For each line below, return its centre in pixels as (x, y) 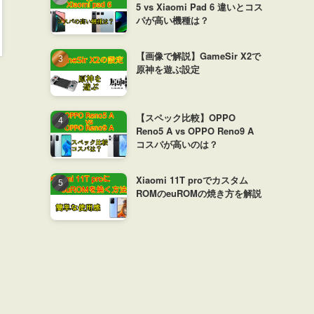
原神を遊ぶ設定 (168, 69)
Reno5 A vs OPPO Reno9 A (194, 131)
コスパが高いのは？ (177, 144)
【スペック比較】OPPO (185, 118)
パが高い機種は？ (172, 20)
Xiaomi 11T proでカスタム (192, 179)
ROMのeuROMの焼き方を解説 (198, 193)
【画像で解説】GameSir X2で (198, 55)
